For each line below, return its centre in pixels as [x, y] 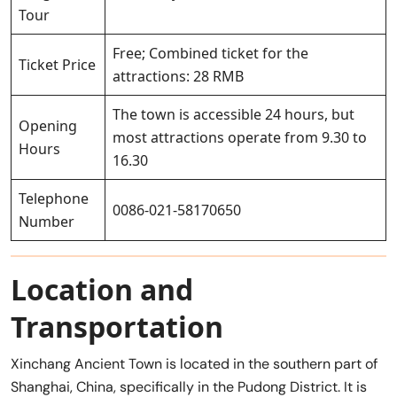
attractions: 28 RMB [178, 76]
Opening [48, 125]
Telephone [54, 198]
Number [47, 221]
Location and [102, 289]
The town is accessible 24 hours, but [234, 114]
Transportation [117, 326]
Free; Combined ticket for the [210, 53]
